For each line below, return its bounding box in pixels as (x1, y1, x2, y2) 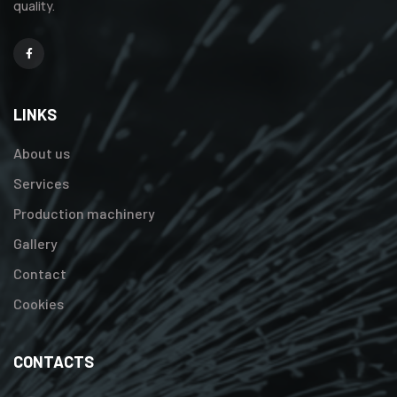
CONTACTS (13, 352, 94, 372)
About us (13, 144, 70, 162)
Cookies (13, 295, 64, 313)
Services (13, 175, 69, 192)
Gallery (13, 235, 58, 253)
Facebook (27, 56, 84, 73)
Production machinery (13, 205, 155, 222)
